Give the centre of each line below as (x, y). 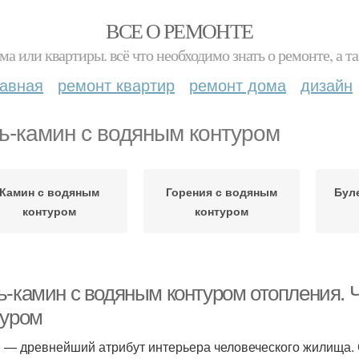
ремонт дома (238, 85)
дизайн (327, 85)
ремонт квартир (116, 85)
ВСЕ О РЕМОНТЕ (179, 30)
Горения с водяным (222, 192)
